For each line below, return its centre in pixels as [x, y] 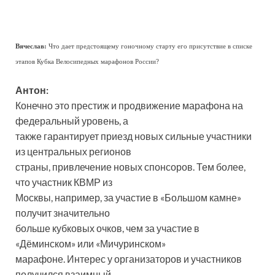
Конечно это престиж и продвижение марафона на [129, 106]
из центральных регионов [73, 152]
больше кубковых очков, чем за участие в [107, 228]
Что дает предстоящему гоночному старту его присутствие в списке [149, 47]
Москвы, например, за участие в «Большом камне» [128, 198]
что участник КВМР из [64, 182]
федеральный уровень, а [72, 121]
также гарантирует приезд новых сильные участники [134, 136]
